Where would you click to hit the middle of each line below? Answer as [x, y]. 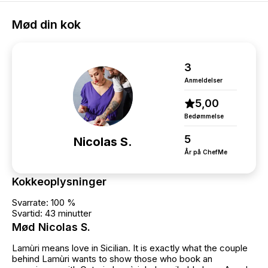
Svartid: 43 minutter [52, 213]
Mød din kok [46, 25]
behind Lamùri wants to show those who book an [112, 259]
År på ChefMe [206, 152]
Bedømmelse [204, 116]
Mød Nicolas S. [51, 227]
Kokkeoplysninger [59, 182]
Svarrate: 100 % [44, 202]
